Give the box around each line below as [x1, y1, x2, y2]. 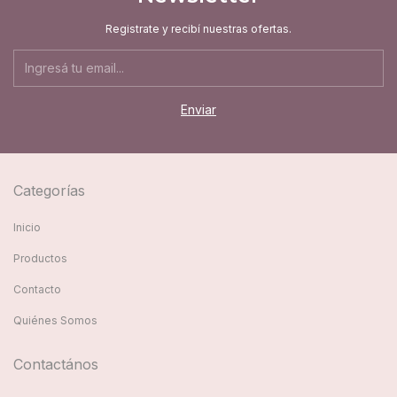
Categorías [13, 181, 85, 199]
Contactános [13, 354, 98, 373]
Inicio [13, 220, 41, 234]
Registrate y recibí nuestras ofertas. [105, 21, 292, 35]
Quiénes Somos [13, 313, 97, 327]
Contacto [13, 282, 61, 296]
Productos [13, 251, 67, 265]
